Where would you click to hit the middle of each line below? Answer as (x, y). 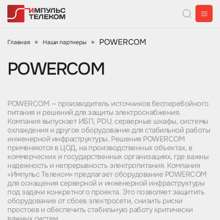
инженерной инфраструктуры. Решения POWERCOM (96, 139)
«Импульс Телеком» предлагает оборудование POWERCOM (107, 174)
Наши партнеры (64, 42)
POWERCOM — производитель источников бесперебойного (108, 104)
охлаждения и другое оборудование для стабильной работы (109, 130)
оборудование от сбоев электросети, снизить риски (95, 201)
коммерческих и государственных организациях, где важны (108, 157)
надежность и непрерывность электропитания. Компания (104, 165)
